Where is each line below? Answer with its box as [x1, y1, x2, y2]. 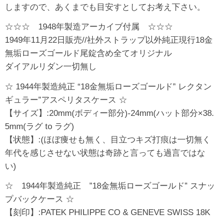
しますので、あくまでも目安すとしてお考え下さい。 [5, 2, 205, 12]
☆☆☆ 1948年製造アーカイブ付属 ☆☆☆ [5, 22, 173, 32]
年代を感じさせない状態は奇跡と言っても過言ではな [5, 148, 205, 158]
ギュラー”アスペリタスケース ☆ [5, 95, 127, 105]
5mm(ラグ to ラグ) [5, 121, 74, 131]
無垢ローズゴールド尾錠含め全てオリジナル [5, 49, 172, 58]
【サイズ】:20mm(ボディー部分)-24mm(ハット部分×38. [5, 108, 214, 118]
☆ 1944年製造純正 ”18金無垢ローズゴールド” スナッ [5, 181, 215, 191]
